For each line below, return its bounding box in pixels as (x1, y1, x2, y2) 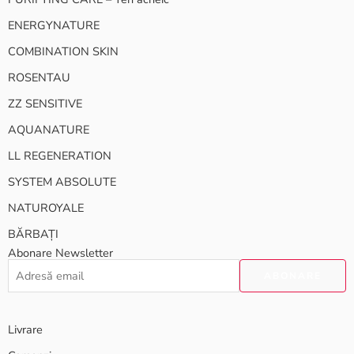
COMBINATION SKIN (8, 43, 119, 59)
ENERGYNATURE (8, 17, 100, 33)
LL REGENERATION (8, 147, 111, 164)
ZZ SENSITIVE (8, 95, 82, 111)
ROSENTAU (8, 69, 70, 85)
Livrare (8, 321, 43, 337)
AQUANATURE (8, 121, 89, 137)
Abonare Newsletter (8, 244, 113, 261)
